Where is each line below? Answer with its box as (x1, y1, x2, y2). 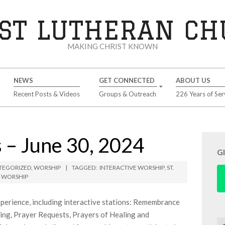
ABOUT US (175, 76, 210, 84)
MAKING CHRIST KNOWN (67, 42, 158, 51)
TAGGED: (72, 164, 97, 171)
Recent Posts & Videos (13, 90, 80, 98)
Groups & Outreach (98, 90, 156, 98)
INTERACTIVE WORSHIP (99, 164, 164, 171)
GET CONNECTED (98, 76, 155, 84)
